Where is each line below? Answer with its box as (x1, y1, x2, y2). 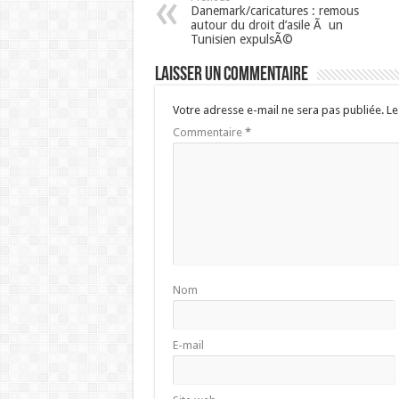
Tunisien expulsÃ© (190, 32, 293, 46)
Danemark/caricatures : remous (190, 4, 359, 18)
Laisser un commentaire (154, 65, 308, 85)
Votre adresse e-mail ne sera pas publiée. (172, 103, 384, 117)
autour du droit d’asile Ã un (190, 18, 343, 32)
